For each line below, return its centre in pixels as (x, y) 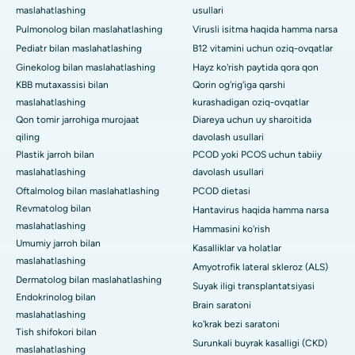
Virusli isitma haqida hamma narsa (265, 29)
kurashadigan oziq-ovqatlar (251, 102)
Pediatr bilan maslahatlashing (79, 48)
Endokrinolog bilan (56, 297)
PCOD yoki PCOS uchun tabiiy (257, 154)
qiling (28, 137)
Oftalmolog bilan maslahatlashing (88, 191)
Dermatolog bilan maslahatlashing (89, 279)
